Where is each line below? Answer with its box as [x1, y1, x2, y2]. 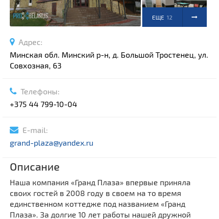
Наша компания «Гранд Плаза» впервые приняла [10, 177, 191, 187]
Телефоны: [17, 87, 60, 96]
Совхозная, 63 [10, 61, 62, 70]
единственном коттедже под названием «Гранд [10, 199, 185, 209]
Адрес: [15, 37, 43, 47]
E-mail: [19, 125, 48, 135]
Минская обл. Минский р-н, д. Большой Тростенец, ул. [10, 50, 208, 60]
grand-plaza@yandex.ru [10, 138, 93, 148]
